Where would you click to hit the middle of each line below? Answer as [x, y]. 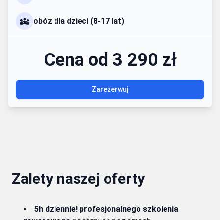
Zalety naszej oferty [78, 178]
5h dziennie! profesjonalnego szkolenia [106, 209]
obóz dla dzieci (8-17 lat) [79, 21]
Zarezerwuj [110, 89]
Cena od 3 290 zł [110, 60]
